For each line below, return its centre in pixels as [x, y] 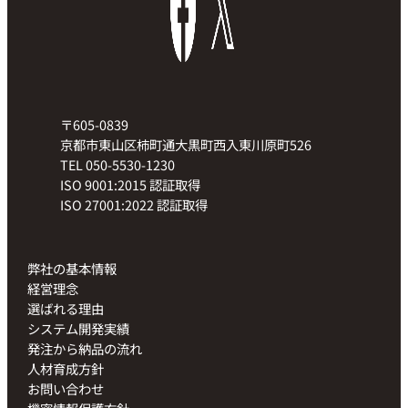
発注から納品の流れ [85, 348]
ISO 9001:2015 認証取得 [137, 184]
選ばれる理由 [66, 308]
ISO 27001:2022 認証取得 [134, 204]
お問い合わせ [66, 388]
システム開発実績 [79, 328]
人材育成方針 [66, 368]
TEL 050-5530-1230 [118, 164]
